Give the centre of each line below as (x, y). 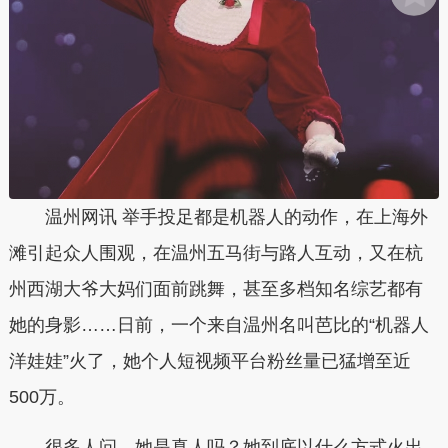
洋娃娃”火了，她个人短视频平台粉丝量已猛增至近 (209, 361)
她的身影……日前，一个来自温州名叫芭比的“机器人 (218, 325)
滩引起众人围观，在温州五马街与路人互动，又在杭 (215, 253)
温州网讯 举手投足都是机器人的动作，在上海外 (218, 217)
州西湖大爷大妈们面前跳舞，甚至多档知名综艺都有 (215, 289)
